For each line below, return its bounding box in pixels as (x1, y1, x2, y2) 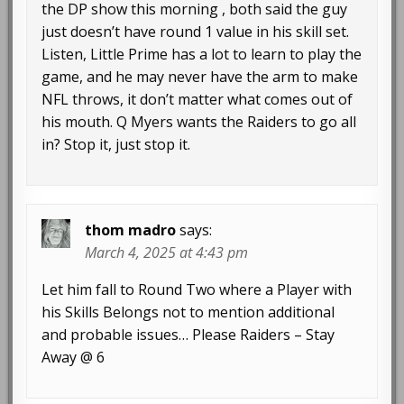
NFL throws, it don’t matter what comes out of (41, 88, 353, 109)
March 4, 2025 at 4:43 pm (85, 242, 249, 262)
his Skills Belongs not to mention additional (41, 301, 335, 322)
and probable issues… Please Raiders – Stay (41, 324, 335, 344)
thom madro (85, 219, 177, 240)
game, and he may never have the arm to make (41, 66, 359, 87)
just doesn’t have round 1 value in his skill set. (41, 21, 350, 41)
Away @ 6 (41, 346, 106, 367)
